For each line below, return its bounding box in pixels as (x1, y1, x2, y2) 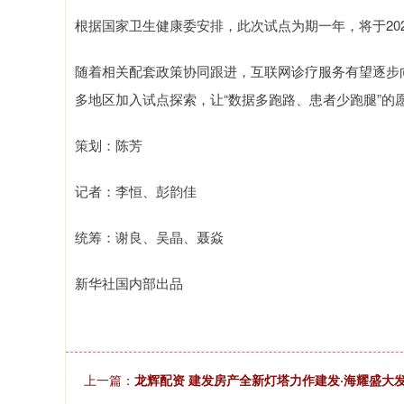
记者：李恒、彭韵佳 (75, 181, 197, 200)
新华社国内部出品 (75, 273, 183, 292)
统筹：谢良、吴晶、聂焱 (75, 227, 224, 246)
